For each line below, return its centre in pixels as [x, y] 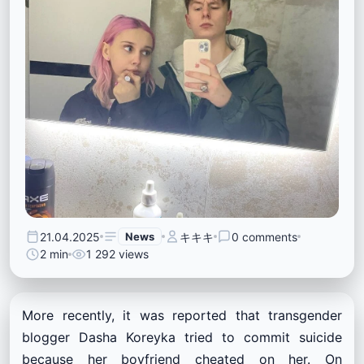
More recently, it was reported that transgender [182, 316]
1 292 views [117, 254]
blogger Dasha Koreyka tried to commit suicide [182, 338]
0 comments [264, 236]
